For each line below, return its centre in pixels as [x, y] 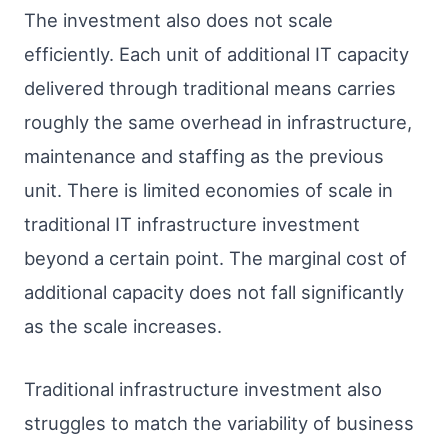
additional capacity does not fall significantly [214, 291]
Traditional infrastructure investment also [203, 389]
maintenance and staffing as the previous [204, 155]
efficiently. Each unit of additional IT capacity [216, 53]
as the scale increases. [123, 325]
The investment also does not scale [178, 19]
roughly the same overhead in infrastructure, [218, 121]
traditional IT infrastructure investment [192, 223]
